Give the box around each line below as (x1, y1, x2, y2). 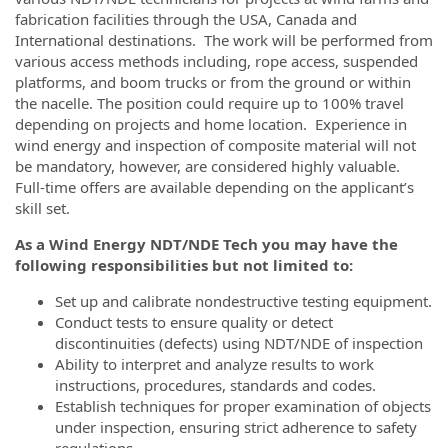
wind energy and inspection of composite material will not (15, 135, 416, 155)
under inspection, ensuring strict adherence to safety (55, 417, 417, 437)
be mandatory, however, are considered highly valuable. (15, 156, 404, 176)
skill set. (15, 198, 70, 218)
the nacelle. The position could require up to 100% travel (15, 93, 404, 113)
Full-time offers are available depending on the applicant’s (15, 177, 414, 197)
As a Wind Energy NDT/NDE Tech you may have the (15, 234, 398, 254)
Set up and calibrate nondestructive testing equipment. (55, 291, 432, 311)
